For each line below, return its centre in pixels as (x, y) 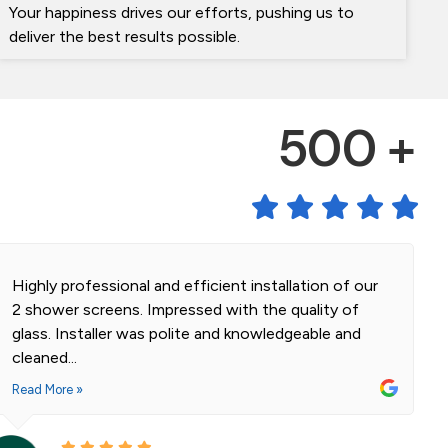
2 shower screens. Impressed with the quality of (185, 310)
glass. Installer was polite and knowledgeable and (186, 334)
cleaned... (44, 358)
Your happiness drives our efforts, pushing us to (182, 13)
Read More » (47, 390)
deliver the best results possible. (125, 37)
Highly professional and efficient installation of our (194, 286)
